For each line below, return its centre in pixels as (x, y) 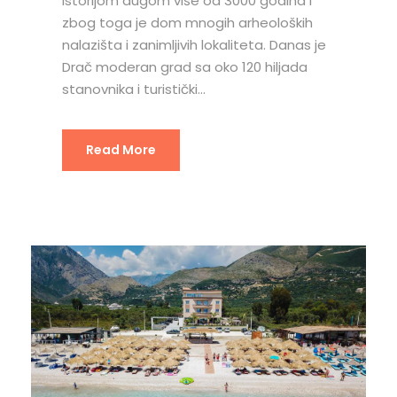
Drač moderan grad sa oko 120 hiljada (185, 67)
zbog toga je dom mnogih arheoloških (187, 23)
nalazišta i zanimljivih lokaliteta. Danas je (194, 45)
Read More (121, 150)
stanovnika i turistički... (134, 90)
